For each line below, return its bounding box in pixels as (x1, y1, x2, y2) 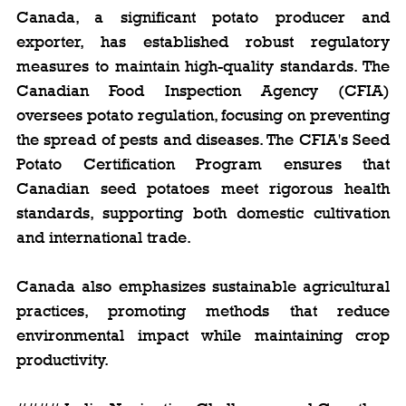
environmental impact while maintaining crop (16, 325, 390, 344)
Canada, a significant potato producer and (16, 7, 390, 26)
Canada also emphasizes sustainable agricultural (16, 276, 390, 295)
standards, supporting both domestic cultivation (16, 203, 390, 222)
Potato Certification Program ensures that (16, 154, 390, 173)
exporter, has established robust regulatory (16, 32, 390, 51)
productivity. (16, 350, 109, 369)
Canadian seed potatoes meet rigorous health (16, 179, 390, 198)
